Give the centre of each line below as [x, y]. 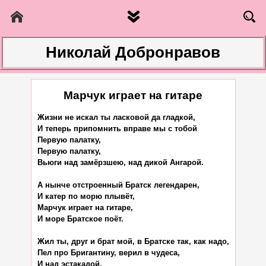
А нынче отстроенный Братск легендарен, [118, 185]
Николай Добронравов [133, 52]
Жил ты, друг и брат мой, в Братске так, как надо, [133, 241]
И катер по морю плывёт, [86, 196]
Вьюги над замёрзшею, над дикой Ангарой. [120, 162]
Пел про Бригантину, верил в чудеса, [108, 252]
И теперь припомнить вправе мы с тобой [117, 128]
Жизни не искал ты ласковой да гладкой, [116, 117]
